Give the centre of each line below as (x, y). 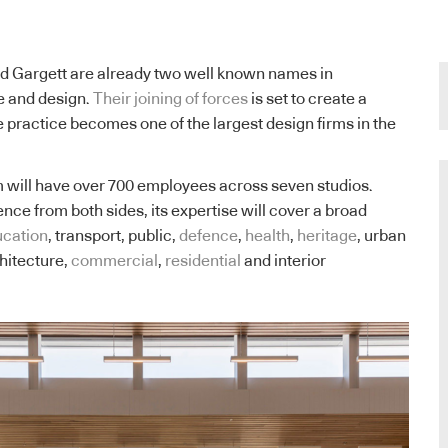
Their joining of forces (170, 98)
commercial (114, 261)
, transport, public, (113, 236)
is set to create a (307, 98)
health (267, 236)
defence (208, 236)
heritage (327, 236)
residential (203, 261)
